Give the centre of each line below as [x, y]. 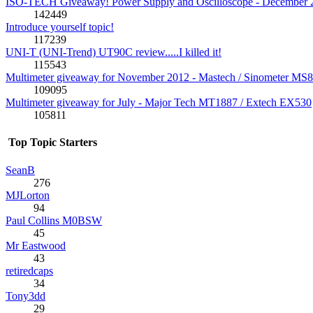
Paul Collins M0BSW [54, 220]
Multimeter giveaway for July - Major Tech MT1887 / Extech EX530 [159, 103]
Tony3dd [26, 296]
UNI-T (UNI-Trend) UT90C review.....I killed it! [114, 52]
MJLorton [28, 195]
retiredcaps [29, 270]
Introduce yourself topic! [60, 27]
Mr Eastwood [36, 245]
